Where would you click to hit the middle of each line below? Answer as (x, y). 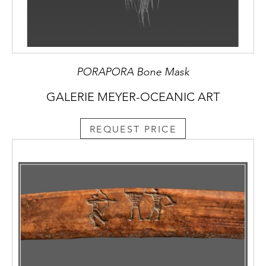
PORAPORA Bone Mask (133, 72)
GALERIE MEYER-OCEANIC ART (133, 97)
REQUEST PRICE (133, 129)
